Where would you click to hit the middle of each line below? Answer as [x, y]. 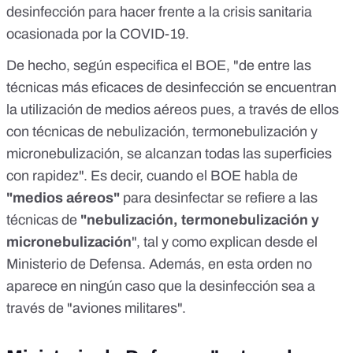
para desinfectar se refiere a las [220, 198]
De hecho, [40, 66]
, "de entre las [269, 66]
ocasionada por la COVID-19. [98, 34]
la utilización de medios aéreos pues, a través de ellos [173, 110]
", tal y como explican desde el [225, 242]
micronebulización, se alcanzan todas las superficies [169, 154]
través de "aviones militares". [96, 308]
